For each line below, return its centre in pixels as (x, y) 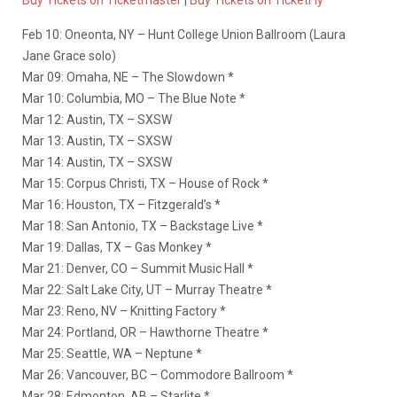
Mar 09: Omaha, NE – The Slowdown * (128, 78)
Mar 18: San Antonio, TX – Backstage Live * (143, 226)
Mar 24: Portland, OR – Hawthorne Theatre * (145, 333)
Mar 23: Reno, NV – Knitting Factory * (124, 311)
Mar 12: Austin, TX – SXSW (97, 120)
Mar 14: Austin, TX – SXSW (97, 163)
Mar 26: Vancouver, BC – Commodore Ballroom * (158, 375)
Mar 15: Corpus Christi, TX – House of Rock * (145, 184)
